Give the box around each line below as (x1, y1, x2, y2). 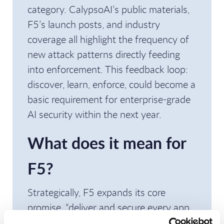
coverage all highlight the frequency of (27, 32, 189, 46)
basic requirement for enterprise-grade (27, 92, 190, 106)
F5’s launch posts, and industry (27, 17, 160, 31)
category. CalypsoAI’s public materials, (27, 2, 189, 16)
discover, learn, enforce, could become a (27, 77, 195, 91)
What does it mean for (27, 131, 186, 154)
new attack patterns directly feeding (27, 47, 180, 61)
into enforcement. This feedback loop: (27, 62, 188, 76)
